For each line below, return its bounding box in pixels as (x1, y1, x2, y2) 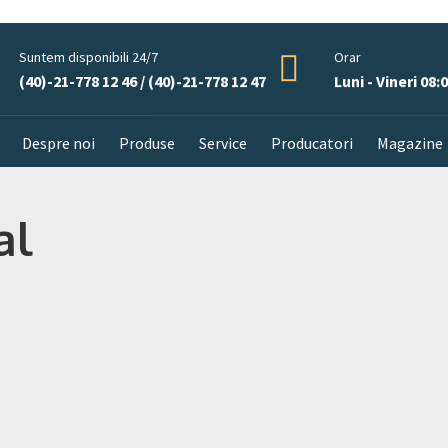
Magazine (376, 133, 443, 154)
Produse (118, 133, 175, 154)
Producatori (270, 133, 353, 154)
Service (198, 133, 247, 154)
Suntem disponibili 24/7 (18, 48, 158, 67)
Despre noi (21, 133, 95, 154)
